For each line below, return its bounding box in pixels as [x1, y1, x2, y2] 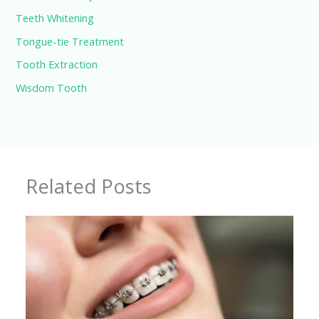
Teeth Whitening [16, 11, 95, 25]
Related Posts [26, 173, 152, 200]
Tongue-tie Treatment [16, 33, 125, 48]
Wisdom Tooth [16, 80, 88, 95]
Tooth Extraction [16, 57, 98, 72]
